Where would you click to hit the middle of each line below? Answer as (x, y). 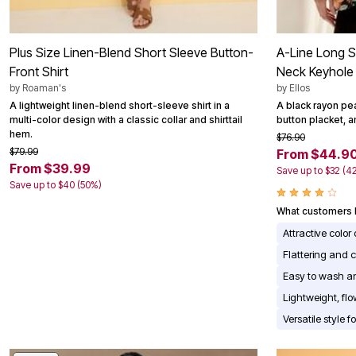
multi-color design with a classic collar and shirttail (126, 120)
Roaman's (44, 88)
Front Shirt (39, 72)
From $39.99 (50, 169)
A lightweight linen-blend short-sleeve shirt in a (120, 106)
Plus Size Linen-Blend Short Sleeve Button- (132, 53)
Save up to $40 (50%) (56, 185)
